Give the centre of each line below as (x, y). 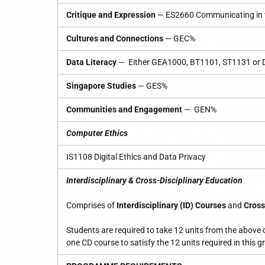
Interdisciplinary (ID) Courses (171, 205)
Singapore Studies (101, 86)
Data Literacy (91, 62)
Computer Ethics (97, 133)
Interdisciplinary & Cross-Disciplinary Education (155, 180)
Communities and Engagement (124, 109)
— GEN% (199, 109)
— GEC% (179, 38)
